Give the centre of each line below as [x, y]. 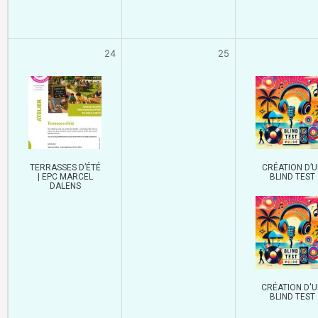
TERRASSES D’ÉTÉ [65, 167]
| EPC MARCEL [65, 176]
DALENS [65, 186]
